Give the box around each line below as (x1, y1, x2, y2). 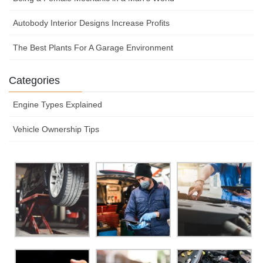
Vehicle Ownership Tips (13, 124, 99, 134)
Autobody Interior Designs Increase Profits (13, 18, 170, 28)
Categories (9, 75, 60, 87)
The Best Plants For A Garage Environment (13, 43, 173, 53)
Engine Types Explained (13, 100, 102, 110)
